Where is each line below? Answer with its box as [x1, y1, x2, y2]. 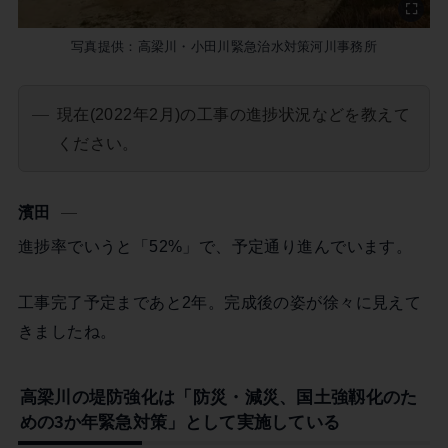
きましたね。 [17, 321, 117, 340]
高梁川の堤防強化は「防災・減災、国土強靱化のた [19, 387, 418, 408]
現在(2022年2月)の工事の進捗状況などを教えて [56, 104, 411, 123]
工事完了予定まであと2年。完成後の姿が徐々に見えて [17, 292, 422, 311]
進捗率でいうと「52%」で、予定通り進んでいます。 [17, 237, 413, 256]
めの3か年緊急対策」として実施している [19, 412, 341, 433]
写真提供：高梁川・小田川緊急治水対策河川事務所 [71, 39, 377, 55]
